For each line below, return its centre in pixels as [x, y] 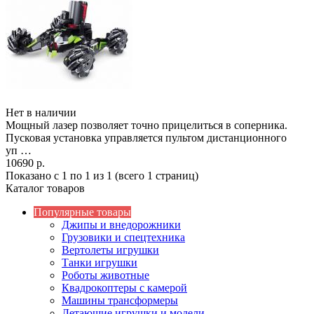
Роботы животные [105, 275]
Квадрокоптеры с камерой [124, 287]
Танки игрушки [100, 262]
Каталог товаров [45, 188]
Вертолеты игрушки [110, 250]
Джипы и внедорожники [121, 224]
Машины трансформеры [120, 300]
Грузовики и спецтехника [123, 237]
